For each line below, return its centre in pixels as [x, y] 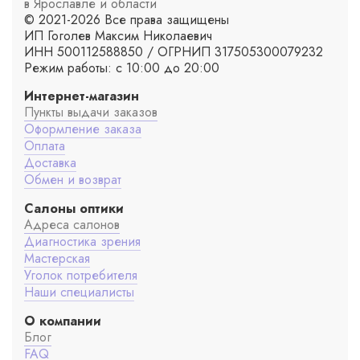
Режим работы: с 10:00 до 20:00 [122, 67]
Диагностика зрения [82, 241]
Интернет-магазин [82, 96]
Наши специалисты [79, 292]
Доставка [50, 162]
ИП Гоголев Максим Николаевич [118, 35]
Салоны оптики [74, 208]
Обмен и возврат [73, 179]
